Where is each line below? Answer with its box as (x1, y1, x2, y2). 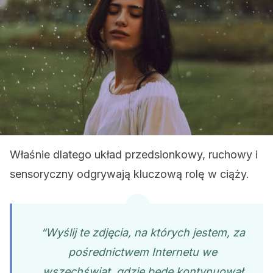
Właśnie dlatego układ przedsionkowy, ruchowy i (10, 148, 258, 161)
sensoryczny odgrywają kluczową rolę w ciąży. (10, 168, 249, 180)
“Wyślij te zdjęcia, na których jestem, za (40, 226, 245, 239)
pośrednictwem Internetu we (68, 246, 217, 258)
